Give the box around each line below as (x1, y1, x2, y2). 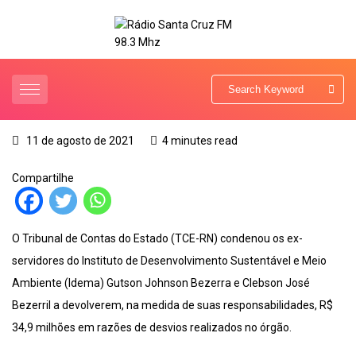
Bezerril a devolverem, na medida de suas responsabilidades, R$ (12, 299, 333, 312)
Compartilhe (12, 172, 74, 185)
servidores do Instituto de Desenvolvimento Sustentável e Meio (12, 254, 327, 268)
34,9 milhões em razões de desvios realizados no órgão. (12, 321, 292, 335)
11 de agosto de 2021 (24, 134, 134, 148)
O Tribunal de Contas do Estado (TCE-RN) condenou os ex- (12, 232, 303, 246)
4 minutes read (162, 134, 238, 148)
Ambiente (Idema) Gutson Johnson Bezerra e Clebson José (12, 277, 310, 290)
